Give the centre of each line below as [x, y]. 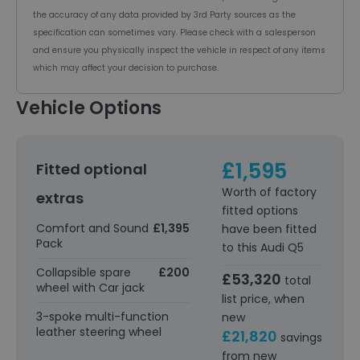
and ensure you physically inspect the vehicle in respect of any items [179, 51]
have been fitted [269, 229]
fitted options [260, 211]
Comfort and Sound [92, 229]
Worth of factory [269, 192]
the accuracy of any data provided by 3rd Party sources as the [164, 15]
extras [60, 198]
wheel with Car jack [90, 288]
